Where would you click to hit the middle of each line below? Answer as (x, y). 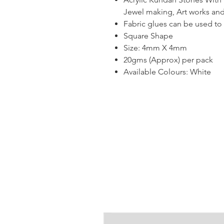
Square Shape (148, 36)
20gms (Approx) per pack (168, 60)
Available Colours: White (167, 72)
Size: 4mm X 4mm (155, 48)
